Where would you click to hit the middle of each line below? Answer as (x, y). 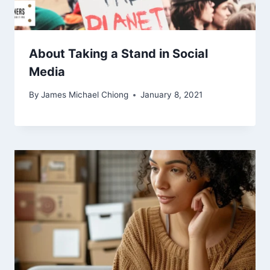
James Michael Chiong (85, 95)
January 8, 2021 (172, 95)
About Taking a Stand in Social (118, 53)
